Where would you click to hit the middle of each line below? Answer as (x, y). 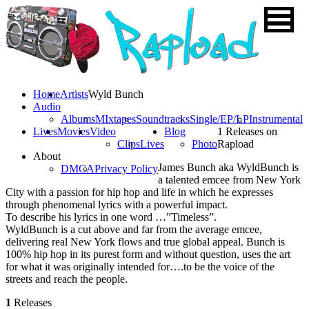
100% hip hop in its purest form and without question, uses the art (148, 254)
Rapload (236, 144)
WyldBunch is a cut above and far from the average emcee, (134, 229)
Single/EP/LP (219, 119)
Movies (73, 131)
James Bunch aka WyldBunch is (228, 167)
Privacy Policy (126, 169)
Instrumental (276, 119)
